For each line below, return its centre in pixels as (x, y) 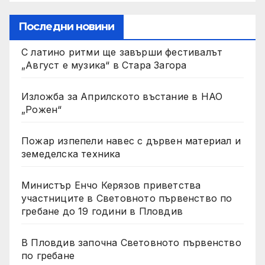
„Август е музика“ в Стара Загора (104, 65)
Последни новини (67, 26)
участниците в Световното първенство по (127, 198)
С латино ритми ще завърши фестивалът (122, 52)
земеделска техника (71, 153)
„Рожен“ (42, 109)
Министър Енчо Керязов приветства (111, 185)
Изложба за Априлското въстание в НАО (122, 96)
